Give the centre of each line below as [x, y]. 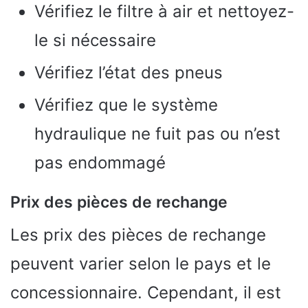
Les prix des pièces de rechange [138, 235]
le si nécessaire [95, 40]
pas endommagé [100, 162]
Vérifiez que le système [126, 104]
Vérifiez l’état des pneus [129, 72]
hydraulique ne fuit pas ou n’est [157, 133]
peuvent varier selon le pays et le [141, 264]
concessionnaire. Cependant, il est [146, 293]
